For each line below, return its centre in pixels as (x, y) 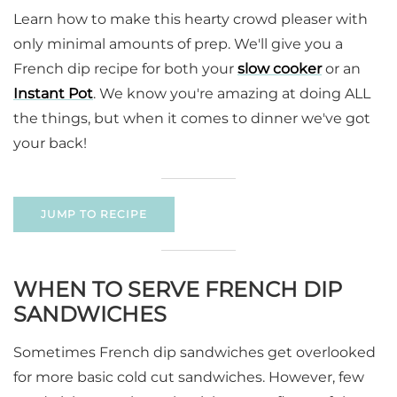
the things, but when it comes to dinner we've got (192, 119)
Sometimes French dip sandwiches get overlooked (195, 353)
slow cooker (280, 69)
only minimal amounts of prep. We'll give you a (178, 44)
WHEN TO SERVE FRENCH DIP (178, 290)
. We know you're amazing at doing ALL (232, 94)
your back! (50, 144)
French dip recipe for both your (125, 69)
